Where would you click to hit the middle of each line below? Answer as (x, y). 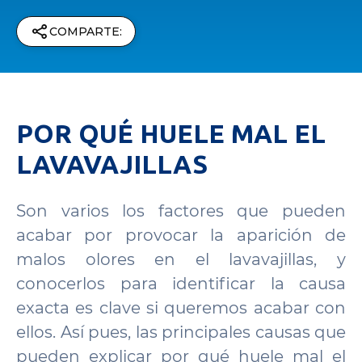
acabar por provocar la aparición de (181, 235)
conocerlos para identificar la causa (181, 284)
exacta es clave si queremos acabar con (181, 308)
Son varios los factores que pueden (181, 211)
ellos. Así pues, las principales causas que (181, 332)
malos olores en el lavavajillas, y (181, 259)
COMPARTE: (86, 31)
